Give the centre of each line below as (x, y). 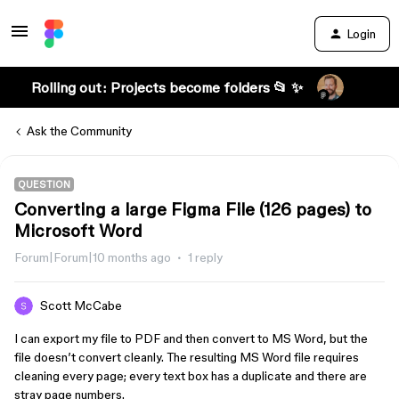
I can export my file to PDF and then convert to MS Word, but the (191, 338)
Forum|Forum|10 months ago (93, 257)
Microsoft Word (78, 231)
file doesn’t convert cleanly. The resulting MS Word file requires (187, 357)
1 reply (205, 257)
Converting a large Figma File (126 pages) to (193, 209)
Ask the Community (79, 131)
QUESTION (44, 184)
